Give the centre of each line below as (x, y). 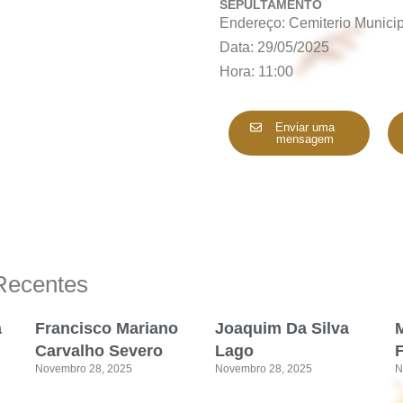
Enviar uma (305, 127)
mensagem (305, 139)
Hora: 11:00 (256, 72)
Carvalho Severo (99, 351)
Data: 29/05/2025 (274, 47)
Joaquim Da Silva (282, 328)
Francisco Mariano (107, 328)
